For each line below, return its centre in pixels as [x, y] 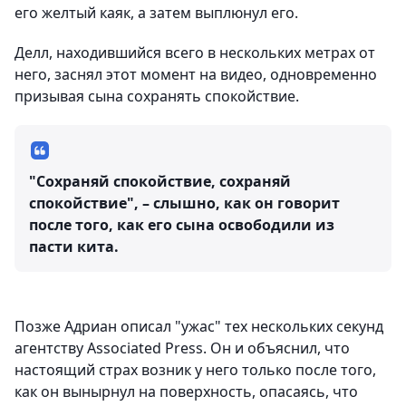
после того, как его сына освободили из [182, 225]
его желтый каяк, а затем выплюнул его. [156, 13]
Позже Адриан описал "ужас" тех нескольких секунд [199, 326]
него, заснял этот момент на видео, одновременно [196, 74]
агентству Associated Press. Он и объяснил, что [182, 348]
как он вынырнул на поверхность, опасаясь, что [186, 391]
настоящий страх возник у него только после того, [195, 370]
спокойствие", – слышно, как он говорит [184, 203]
